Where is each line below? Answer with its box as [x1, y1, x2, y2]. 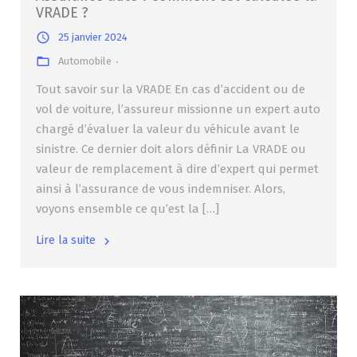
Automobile [58, 54, 112, 67]
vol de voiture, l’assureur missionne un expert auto [36, 101, 320, 116]
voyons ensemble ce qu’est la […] [36, 201, 219, 216]
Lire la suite [36, 233, 96, 247]
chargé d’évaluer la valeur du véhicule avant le [36, 121, 300, 136]
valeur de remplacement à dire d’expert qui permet [36, 161, 319, 176]
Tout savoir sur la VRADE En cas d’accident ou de [36, 81, 305, 96]
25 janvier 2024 [58, 30, 127, 43]
